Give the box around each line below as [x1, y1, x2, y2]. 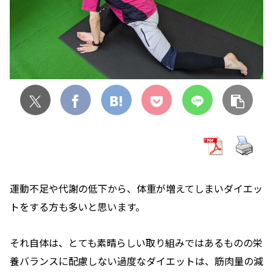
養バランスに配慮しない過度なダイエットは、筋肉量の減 [10, 253, 263, 269]
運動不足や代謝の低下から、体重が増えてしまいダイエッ [10, 181, 263, 196]
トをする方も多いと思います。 [10, 199, 145, 214]
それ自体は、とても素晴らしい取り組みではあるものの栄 [10, 235, 263, 250]
